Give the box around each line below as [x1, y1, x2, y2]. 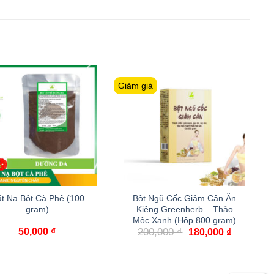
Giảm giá [118, 81, 154, 91]
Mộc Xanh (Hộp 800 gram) [133, 215, 236, 226]
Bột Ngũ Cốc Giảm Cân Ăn [133, 193, 236, 204]
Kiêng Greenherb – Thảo [136, 204, 233, 215]
